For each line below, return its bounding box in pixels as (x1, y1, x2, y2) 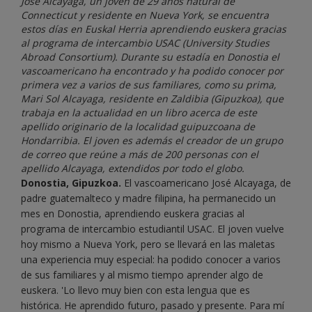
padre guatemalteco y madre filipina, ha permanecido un (21, 191, 276, 205)
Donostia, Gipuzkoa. (21, 175, 124, 189)
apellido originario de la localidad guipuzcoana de (21, 119, 255, 133)
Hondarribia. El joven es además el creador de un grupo (21, 133, 283, 147)
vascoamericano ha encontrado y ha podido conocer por (21, 63, 283, 77)
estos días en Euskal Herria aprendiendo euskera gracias (21, 22, 286, 36)
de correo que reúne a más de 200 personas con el (21, 147, 258, 161)
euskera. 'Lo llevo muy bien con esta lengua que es (21, 283, 250, 297)
